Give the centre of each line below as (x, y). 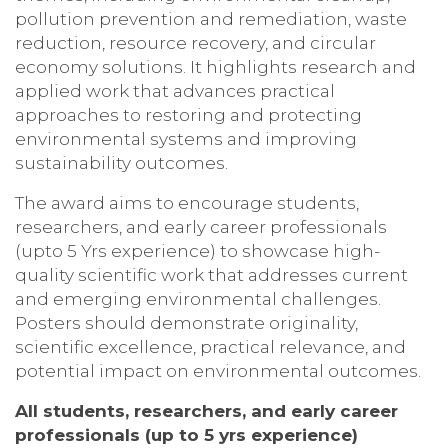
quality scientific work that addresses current (211, 274)
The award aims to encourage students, (187, 202)
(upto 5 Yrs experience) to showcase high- (198, 250)
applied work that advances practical (175, 90)
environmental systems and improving (186, 138)
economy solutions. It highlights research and (215, 66)
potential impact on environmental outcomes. (218, 370)
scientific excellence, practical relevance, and (210, 346)
